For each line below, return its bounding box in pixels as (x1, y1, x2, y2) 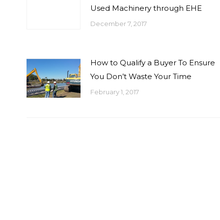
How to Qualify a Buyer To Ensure (90, 58, 215, 67)
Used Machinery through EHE (90, 3, 202, 13)
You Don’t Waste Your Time (90, 72, 192, 81)
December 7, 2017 (90, 20, 147, 27)
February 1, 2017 (90, 88, 139, 96)
